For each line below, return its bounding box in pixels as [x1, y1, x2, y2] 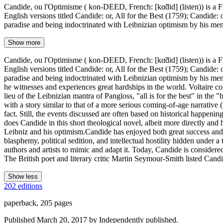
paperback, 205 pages [4, 198, 72, 207]
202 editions [4, 181, 42, 190]
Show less [8, 172, 38, 180]
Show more [8, 38, 40, 46]
